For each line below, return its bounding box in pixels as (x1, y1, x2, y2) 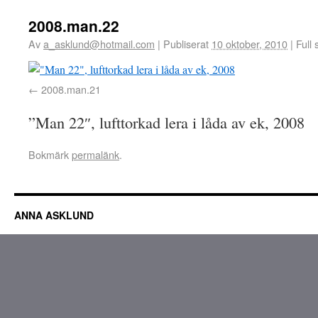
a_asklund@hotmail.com (43, 36, 155, 51)
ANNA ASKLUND (14, 208, 94, 222)
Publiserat (163, 36, 209, 51)
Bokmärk (28, 147, 72, 162)
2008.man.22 (28, 15, 119, 36)
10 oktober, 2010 (212, 36, 287, 51)
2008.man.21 (41, 82, 101, 97)
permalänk (72, 147, 119, 162)
